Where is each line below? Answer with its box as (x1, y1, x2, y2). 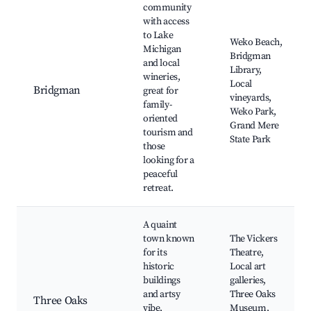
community (143, 1, 192, 15)
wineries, (143, 71, 180, 84)
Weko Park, (230, 106, 276, 119)
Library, (230, 64, 262, 77)
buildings (143, 274, 180, 287)
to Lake (143, 29, 174, 42)
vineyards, (230, 92, 271, 105)
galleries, (230, 274, 266, 287)
